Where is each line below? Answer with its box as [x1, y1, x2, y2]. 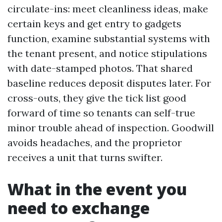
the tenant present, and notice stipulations [7, 47, 207, 59]
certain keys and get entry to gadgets [7, 17, 181, 30]
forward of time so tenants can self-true [7, 107, 195, 119]
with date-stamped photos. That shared [7, 62, 193, 74]
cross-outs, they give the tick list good [7, 92, 186, 104]
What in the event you [7, 178, 187, 200]
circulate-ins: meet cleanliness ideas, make [7, 2, 208, 15]
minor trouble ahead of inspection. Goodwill [7, 121, 214, 134]
